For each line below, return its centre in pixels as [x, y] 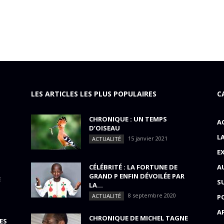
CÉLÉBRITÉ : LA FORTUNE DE [133, 167]
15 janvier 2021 [148, 138]
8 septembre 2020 [152, 195]
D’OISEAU [104, 128]
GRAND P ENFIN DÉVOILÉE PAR [137, 176]
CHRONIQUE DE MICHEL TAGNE [138, 218]
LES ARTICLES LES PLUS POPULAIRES [94, 93]
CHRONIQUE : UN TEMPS [128, 119]
